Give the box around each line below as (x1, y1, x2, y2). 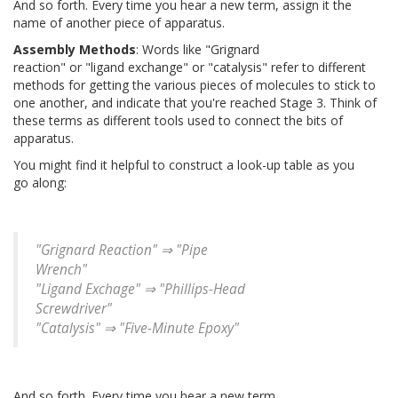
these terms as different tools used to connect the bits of (13, 112, 343, 130)
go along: (13, 174, 67, 192)
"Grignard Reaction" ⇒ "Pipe (36, 241, 208, 260)
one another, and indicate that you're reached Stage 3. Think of (13, 94, 377, 112)
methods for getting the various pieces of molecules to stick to (13, 76, 376, 94)
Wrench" (36, 260, 87, 280)
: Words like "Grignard (136, 41, 259, 59)
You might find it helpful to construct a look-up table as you (13, 156, 354, 174)
